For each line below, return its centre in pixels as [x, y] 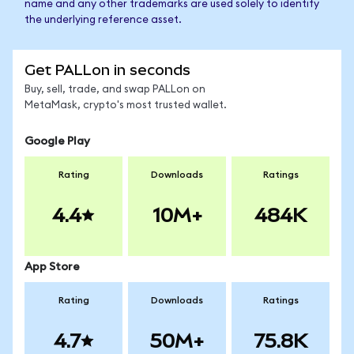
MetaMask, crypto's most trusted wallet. [126, 105]
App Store [52, 267]
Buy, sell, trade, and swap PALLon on [115, 90]
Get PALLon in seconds [107, 70]
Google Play [57, 141]
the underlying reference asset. [103, 20]
